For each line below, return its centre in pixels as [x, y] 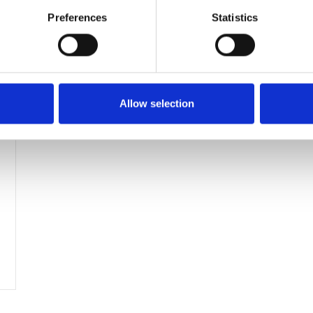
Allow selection [156, 103]
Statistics [235, 17]
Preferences [78, 17]
